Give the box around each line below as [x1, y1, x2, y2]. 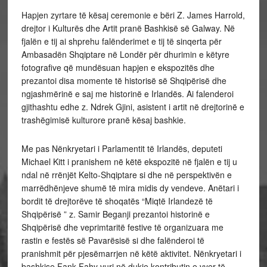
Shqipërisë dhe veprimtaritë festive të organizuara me [21, 221, 223, 233]
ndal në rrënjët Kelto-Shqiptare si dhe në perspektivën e [21, 169, 232, 181]
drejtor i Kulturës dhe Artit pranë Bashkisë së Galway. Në [21, 22, 235, 34]
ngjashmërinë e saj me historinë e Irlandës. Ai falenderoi [21, 88, 234, 100]
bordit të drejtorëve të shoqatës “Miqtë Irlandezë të [21, 195, 213, 207]
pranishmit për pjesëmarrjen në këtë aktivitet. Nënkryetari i [21, 247, 241, 259]
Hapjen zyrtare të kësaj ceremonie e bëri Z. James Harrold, [21, 9, 245, 21]
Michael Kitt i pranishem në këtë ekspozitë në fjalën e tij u [21, 156, 237, 167]
